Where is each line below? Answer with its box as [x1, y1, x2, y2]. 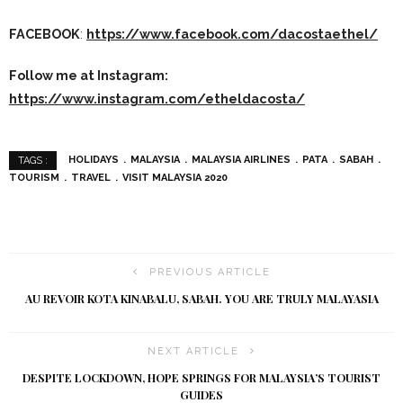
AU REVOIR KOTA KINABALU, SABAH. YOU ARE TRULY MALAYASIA [24, 291, 379, 307]
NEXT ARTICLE [148, 345, 239, 358]
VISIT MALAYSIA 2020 [122, 172, 228, 184]
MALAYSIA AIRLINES [192, 154, 291, 166]
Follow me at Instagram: [9, 67, 171, 84]
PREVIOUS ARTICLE [148, 266, 271, 279]
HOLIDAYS [68, 154, 119, 166]
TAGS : [18, 155, 48, 167]
